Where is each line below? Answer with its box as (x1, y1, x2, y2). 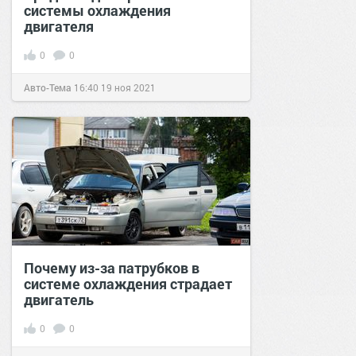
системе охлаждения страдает (24, 274, 232, 294)
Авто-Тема (24, 81, 72, 95)
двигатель (24, 290, 94, 310)
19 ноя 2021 (101, 81, 156, 95)
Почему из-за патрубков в (24, 258, 199, 278)
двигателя (24, 17, 94, 37)
